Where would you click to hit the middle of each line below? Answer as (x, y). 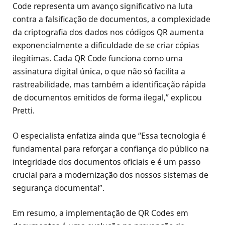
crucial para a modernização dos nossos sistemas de (110, 175)
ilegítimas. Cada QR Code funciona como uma (98, 59)
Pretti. (25, 111)
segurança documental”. (59, 188)
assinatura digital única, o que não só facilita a (99, 72)
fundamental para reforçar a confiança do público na (111, 149)
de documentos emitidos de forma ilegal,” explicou (107, 98)
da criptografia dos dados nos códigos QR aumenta (108, 32)
